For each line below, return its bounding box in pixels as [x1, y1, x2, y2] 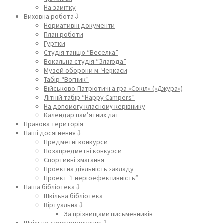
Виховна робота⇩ [24, 11, 80, 21]
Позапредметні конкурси [44, 146, 122, 155]
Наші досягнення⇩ [24, 128, 82, 137]
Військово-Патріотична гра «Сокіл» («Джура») [44, 83, 183, 93]
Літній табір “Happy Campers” [44, 92, 135, 102]
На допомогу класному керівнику [44, 101, 145, 111]
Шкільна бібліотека [44, 191, 103, 200]
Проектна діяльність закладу [44, 164, 134, 173]
